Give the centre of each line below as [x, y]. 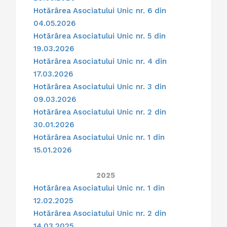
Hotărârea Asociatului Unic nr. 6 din [100, 11]
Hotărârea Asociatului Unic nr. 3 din [100, 87]
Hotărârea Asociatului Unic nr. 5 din [100, 36]
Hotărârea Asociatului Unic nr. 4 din [100, 62]
